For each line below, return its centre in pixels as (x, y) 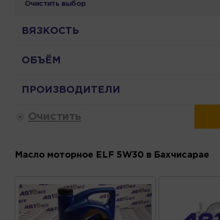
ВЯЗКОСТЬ (50, 31)
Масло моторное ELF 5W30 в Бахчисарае (112, 155)
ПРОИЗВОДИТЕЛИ (71, 90)
